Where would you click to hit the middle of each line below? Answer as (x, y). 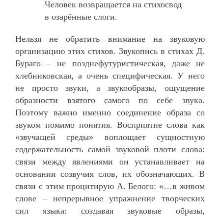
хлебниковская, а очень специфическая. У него (110, 75)
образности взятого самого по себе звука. (110, 100)
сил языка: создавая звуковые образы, (110, 210)
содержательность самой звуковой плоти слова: (110, 149)
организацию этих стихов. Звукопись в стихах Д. (110, 51)
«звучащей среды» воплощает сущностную (110, 137)
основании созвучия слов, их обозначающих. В (110, 174)
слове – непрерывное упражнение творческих (110, 198)
